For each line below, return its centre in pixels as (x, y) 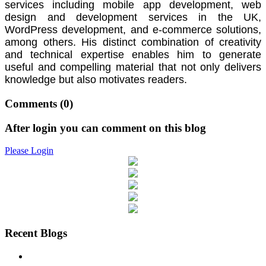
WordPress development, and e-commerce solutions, (133, 30)
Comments (32, 104)
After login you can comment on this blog (105, 128)
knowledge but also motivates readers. (96, 80)
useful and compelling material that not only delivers (133, 67)
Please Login (29, 151)
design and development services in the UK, (133, 18)
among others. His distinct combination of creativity (133, 42)
